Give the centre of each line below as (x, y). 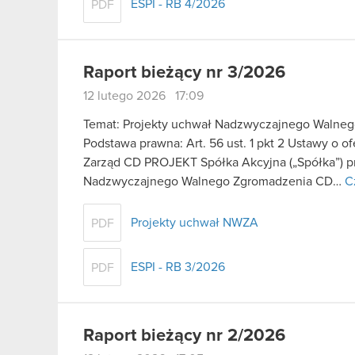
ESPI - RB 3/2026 (178, 267)
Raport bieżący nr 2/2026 (184, 336)
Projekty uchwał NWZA (195, 222)
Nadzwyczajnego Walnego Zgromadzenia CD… (214, 181)
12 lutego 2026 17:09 (143, 96)
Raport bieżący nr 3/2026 (184, 73)
